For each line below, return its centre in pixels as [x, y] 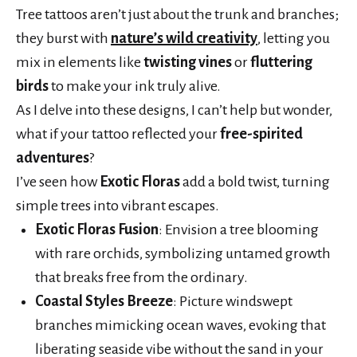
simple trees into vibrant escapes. [118, 206]
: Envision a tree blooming [239, 230]
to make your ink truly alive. [135, 86]
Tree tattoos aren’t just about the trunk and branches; [177, 15]
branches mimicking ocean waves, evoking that [180, 326]
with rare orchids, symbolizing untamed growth [183, 254]
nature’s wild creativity [184, 39]
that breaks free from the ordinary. [141, 278]
